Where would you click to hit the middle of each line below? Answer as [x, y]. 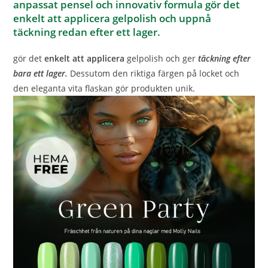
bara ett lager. [41, 73]
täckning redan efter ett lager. [88, 32]
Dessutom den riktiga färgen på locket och [154, 73]
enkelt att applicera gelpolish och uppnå [112, 18]
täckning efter [225, 58]
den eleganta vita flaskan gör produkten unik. [104, 88]
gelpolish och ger [162, 58]
